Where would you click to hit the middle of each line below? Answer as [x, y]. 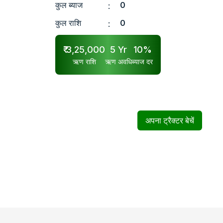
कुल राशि [68, 23]
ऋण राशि [84, 61]
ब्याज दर [142, 61]
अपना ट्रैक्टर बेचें [170, 120]
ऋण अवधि [118, 61]
